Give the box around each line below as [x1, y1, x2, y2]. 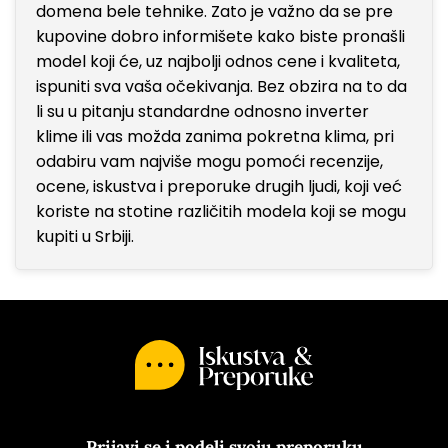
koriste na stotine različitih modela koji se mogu [36, 199, 406, 223]
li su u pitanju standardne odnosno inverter [36, 99, 369, 123]
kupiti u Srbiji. [36, 224, 134, 248]
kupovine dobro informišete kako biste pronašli [36, 24, 405, 48]
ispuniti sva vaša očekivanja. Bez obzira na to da [36, 74, 407, 98]
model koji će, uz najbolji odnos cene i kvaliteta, [36, 49, 400, 73]
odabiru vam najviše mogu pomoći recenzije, [36, 149, 383, 173]
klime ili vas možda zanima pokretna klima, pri [36, 124, 394, 148]
